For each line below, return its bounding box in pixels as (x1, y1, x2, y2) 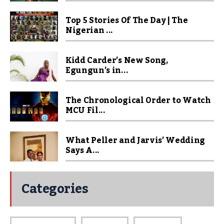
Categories (21, 176, 88, 201)
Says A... (65, 142, 100, 158)
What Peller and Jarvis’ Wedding (65, 132, 205, 148)
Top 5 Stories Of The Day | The (65, 12, 188, 28)
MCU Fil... (65, 102, 105, 118)
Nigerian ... (65, 22, 113, 38)
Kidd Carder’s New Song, (65, 52, 168, 68)
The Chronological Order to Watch (65, 92, 211, 108)
